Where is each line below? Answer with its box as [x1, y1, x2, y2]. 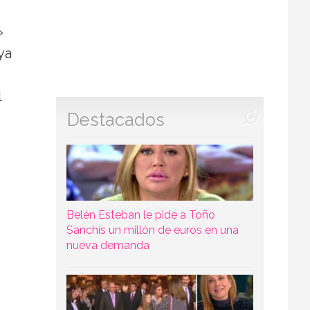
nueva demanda [66, 239, 149, 253]
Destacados [67, 109, 165, 131]
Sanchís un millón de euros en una [66, 224, 239, 237]
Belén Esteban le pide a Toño [66, 208, 215, 222]
